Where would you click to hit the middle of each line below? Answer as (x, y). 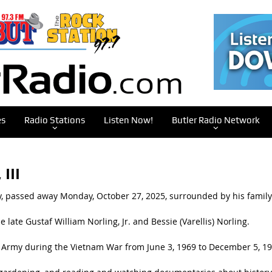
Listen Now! (128, 120)
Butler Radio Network (216, 120)
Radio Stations (54, 120)
